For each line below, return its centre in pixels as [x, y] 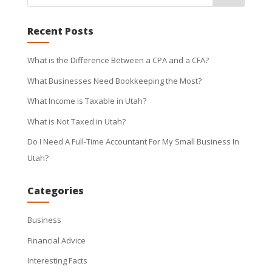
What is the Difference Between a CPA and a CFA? [118, 60]
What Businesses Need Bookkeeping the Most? [114, 80]
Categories [55, 191]
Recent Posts [60, 31]
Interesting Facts [57, 261]
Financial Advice [56, 240]
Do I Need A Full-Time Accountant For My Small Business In [133, 142]
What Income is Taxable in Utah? [87, 101]
